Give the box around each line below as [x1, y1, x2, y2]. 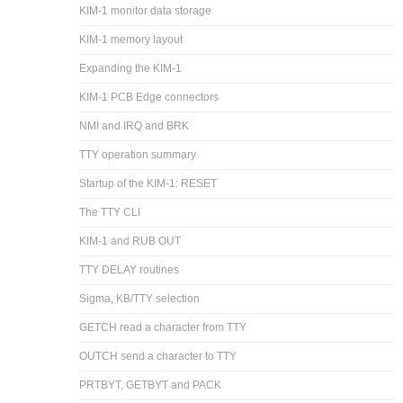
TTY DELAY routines [79, 263, 180, 276]
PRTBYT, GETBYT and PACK [79, 378, 222, 391]
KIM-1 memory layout [79, 32, 184, 46]
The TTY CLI [79, 205, 141, 219]
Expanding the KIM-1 [79, 61, 183, 75]
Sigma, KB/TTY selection [79, 291, 201, 305]
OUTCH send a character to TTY [79, 349, 237, 363]
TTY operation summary [79, 148, 197, 161]
